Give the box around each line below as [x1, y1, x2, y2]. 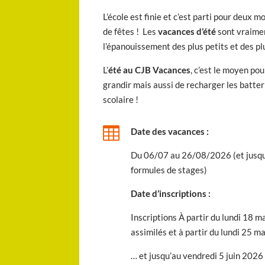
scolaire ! [103, 94, 141, 105]
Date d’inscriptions [131, 188, 207, 199]
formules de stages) [131, 164, 208, 175]
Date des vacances [131, 125, 205, 137]
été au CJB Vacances [108, 64, 191, 76]
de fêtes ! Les [103, 26, 159, 37]
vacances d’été [158, 26, 216, 37]
